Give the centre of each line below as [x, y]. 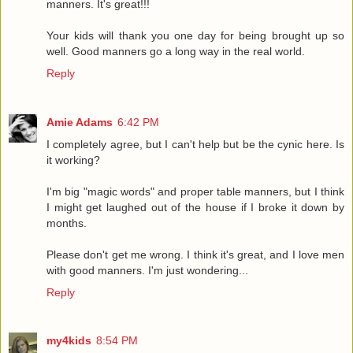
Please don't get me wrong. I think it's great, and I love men [195, 254]
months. [67, 223]
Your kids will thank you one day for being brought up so [195, 35]
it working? [73, 160]
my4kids [69, 341]
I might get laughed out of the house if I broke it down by [195, 207]
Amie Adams [80, 122]
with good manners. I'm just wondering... [147, 270]
